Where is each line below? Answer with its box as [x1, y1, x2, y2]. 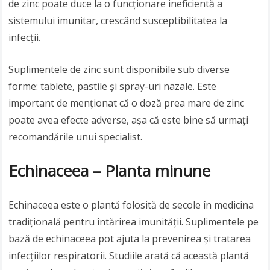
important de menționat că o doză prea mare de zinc [8, 96, 245, 110]
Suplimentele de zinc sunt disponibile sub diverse [8, 63, 230, 77]
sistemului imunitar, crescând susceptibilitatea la [8, 14, 228, 28]
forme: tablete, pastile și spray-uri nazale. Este [8, 80, 217, 93]
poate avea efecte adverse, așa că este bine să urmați [8, 113, 249, 127]
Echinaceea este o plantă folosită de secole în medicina [8, 198, 254, 212]
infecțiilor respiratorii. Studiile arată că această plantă [8, 249, 250, 263]
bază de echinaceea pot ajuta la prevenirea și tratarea [8, 232, 251, 246]
